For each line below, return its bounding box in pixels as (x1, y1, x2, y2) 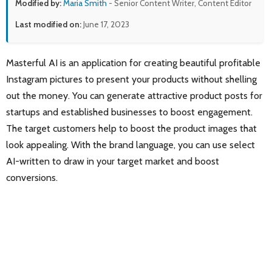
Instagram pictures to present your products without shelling (6, 73, 257, 86)
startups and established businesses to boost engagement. (6, 106, 253, 118)
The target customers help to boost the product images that (6, 123, 257, 135)
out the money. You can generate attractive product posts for (6, 90, 262, 102)
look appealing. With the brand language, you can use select (6, 139, 255, 151)
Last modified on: (15, 19, 81, 30)
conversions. (6, 172, 58, 184)
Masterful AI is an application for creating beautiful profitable (6, 57, 260, 69)
